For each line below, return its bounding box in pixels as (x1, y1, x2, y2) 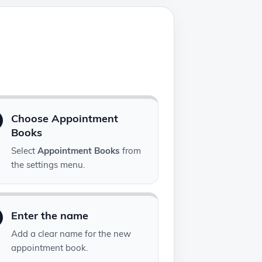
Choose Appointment (11, 112, 119, 126)
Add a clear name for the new (11, 228, 132, 240)
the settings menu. (11, 159, 85, 171)
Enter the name (11, 209, 89, 223)
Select (11, 145, 38, 157)
